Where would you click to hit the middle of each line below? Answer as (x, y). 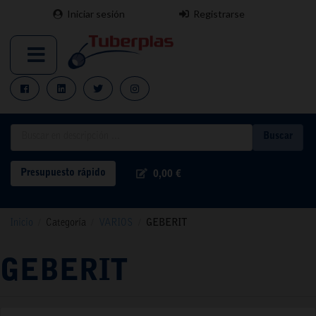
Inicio (22, 223)
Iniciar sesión (96, 14)
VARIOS (116, 223)
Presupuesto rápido (63, 173)
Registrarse (219, 14)
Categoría (66, 223)
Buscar (278, 137)
